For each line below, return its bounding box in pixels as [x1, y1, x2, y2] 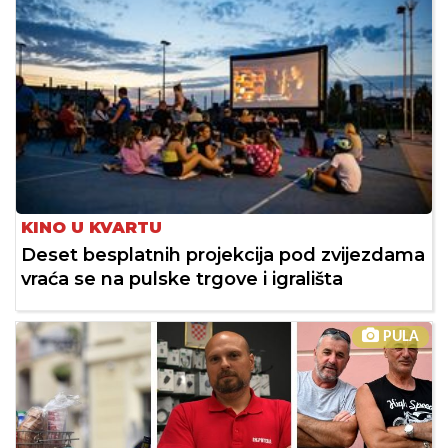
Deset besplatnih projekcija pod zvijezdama [21, 244, 425, 267]
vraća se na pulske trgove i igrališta [21, 268, 343, 291]
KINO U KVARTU [21, 218, 162, 238]
